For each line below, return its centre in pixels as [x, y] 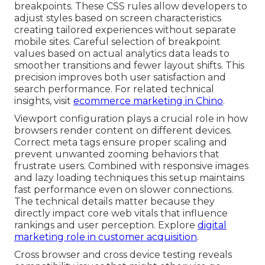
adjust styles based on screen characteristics [118, 18]
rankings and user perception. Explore [106, 225]
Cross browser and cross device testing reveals [123, 255]
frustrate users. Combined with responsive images [131, 166]
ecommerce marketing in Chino [148, 101]
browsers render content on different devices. [123, 131]
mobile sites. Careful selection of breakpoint [117, 42]
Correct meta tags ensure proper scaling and [121, 143]
